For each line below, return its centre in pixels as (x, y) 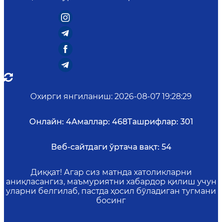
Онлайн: (46, 122)
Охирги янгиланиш (71, 97)
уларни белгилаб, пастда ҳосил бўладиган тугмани (111, 191)
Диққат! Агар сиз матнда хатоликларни (111, 172)
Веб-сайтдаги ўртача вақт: (105, 147)
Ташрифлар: (153, 122)
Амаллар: (90, 122)
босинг (111, 201)
